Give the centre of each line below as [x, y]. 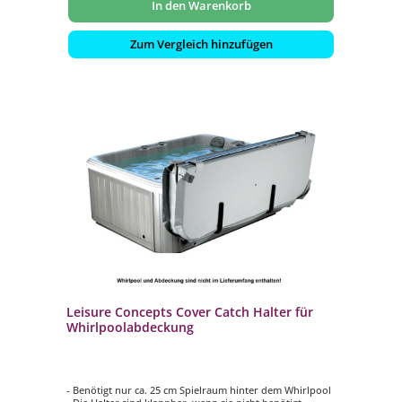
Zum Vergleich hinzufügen [201, 44]
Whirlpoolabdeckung [130, 328]
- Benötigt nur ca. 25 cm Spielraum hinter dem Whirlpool [198, 389]
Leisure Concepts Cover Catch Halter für [189, 312]
